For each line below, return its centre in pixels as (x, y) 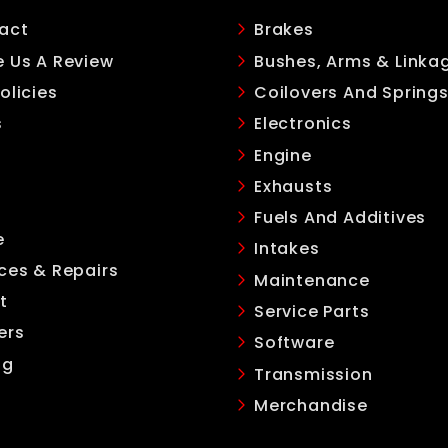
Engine (283, 155)
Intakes (287, 249)
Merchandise (311, 405)
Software (294, 343)
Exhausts (293, 186)
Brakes (284, 30)
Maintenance (312, 280)
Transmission (313, 374)
